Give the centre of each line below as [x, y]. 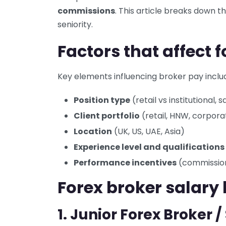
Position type [102, 100]
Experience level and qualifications [149, 147]
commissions [86, 11]
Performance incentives [125, 163]
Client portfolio [107, 116]
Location [93, 132]
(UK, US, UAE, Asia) [148, 132]
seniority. [75, 25]
